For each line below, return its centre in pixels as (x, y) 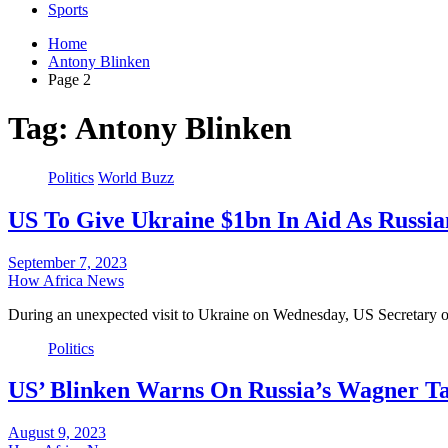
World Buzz (136, 177)
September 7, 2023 (67, 262)
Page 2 (69, 79)
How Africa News (66, 280)
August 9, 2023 (57, 433)
